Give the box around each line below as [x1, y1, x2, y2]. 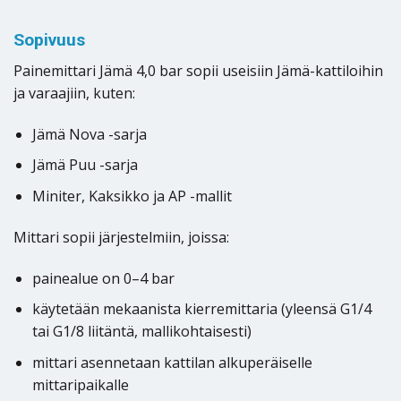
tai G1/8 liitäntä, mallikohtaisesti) [31, 321, 252, 342]
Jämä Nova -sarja [31, 124, 147, 144]
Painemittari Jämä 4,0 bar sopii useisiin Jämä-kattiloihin [13, 60, 383, 81]
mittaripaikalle [31, 374, 129, 395]
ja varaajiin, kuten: [13, 82, 135, 103]
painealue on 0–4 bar [31, 268, 175, 288]
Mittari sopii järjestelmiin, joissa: [13, 226, 229, 247]
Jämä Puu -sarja [31, 155, 138, 175]
